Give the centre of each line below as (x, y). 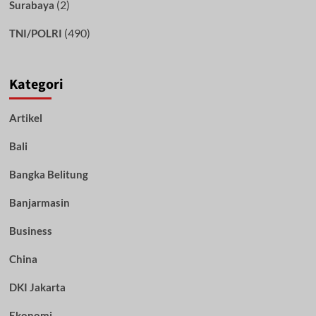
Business (30, 231)
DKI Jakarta (37, 287)
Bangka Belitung (48, 175)
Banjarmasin (39, 203)
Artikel (25, 118)
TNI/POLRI (35, 34)
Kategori (36, 85)
